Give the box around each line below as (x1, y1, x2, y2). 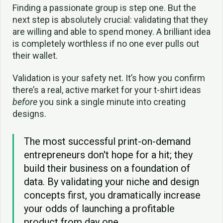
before (12, 97, 37, 108)
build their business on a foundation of (24, 162, 190, 175)
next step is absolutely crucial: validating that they (12, 14, 208, 25)
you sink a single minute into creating (37, 97, 186, 108)
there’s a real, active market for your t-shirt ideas (12, 85, 201, 96)
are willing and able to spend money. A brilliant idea (12, 26, 211, 37)
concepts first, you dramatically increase (24, 189, 201, 202)
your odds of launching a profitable (24, 203, 175, 215)
